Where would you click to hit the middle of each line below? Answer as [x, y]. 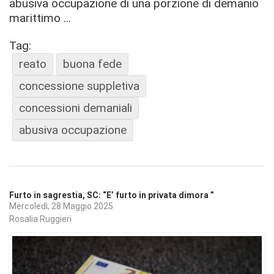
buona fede [92, 64]
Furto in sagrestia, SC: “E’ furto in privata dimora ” [112, 195]
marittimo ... [40, 18]
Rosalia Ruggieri [40, 219]
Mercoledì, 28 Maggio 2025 [61, 206]
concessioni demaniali [76, 108]
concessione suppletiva [79, 86]
